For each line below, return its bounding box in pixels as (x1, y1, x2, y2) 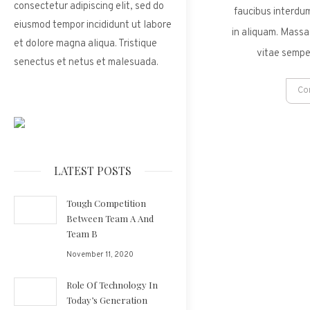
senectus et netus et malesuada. (14, 56, 158, 69)
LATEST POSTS (54, 163, 132, 178)
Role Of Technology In (66, 279, 158, 291)
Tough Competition (66, 197, 146, 209)
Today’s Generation (66, 294, 147, 306)
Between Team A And (66, 212, 154, 224)
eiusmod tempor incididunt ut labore (14, 19, 172, 32)
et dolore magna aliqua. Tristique (14, 37, 157, 51)
